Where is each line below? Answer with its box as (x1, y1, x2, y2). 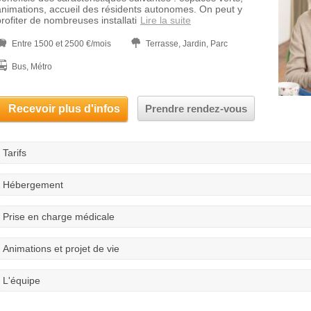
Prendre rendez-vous (145, 103, 247, 115)
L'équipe (3, 275, 40, 286)
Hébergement (3, 179, 63, 190)
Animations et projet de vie (3, 243, 119, 254)
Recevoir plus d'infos (8, 103, 120, 115)
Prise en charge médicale (3, 211, 115, 222)
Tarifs (3, 147, 26, 158)
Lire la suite (140, 15, 191, 26)
